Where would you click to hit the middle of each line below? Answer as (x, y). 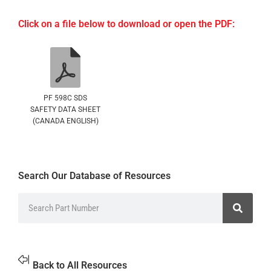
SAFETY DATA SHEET (65, 109)
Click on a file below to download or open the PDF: (126, 24)
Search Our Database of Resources (94, 175)
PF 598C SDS (65, 98)
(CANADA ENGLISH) (65, 121)
